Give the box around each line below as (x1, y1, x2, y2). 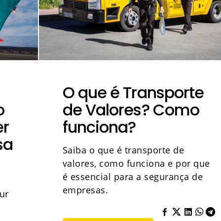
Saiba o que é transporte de (62, 144, 184, 156)
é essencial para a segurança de (62, 171, 203, 183)
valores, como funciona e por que (62, 157, 210, 169)
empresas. (62, 184, 109, 196)
